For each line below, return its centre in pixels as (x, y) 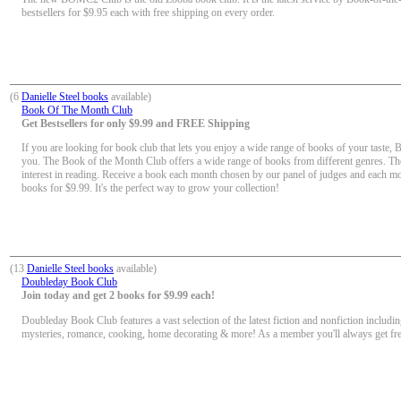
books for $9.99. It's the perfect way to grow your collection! (150, 188)
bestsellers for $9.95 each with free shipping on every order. (148, 12)
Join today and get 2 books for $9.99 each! (118, 295)
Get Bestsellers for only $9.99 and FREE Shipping (136, 123)
